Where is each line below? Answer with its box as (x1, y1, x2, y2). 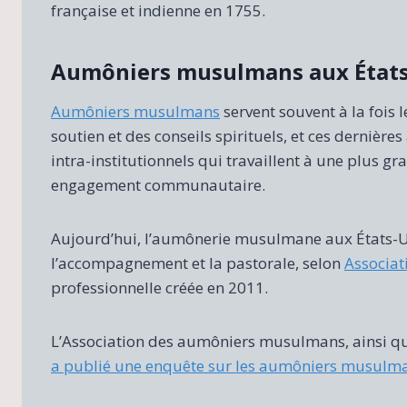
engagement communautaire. (51, 174, 265, 196)
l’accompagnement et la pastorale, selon (51, 253, 344, 274)
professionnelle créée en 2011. (51, 277, 268, 299)
